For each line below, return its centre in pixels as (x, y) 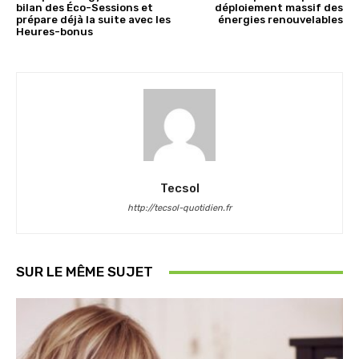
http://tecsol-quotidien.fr (179, 208)
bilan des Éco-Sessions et (85, 8)
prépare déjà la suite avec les (93, 20)
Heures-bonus (54, 32)
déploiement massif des (278, 8)
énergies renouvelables (280, 20)
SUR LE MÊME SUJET (85, 272)
